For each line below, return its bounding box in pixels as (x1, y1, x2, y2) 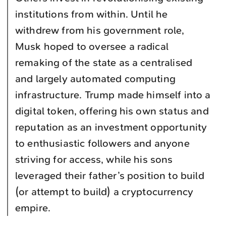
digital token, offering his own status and (15, 105, 209, 117)
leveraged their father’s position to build (15, 169, 204, 182)
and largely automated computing (15, 73, 176, 85)
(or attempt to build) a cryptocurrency (15, 186, 194, 198)
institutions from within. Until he (15, 8, 168, 20)
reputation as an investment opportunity (15, 121, 207, 133)
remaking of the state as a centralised (15, 56, 193, 69)
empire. (15, 202, 51, 214)
